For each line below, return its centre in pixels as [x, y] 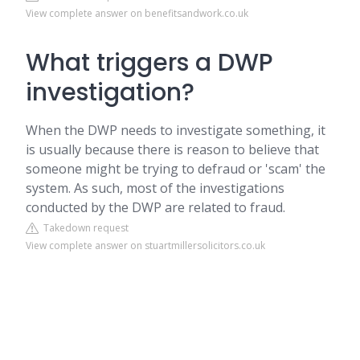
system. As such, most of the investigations [155, 188]
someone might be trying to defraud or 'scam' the [176, 169]
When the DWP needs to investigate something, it [176, 130]
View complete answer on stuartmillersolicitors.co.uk [145, 245]
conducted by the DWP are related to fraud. [155, 207]
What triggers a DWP [149, 63]
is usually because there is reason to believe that [172, 149]
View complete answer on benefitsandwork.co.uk [137, 13]
